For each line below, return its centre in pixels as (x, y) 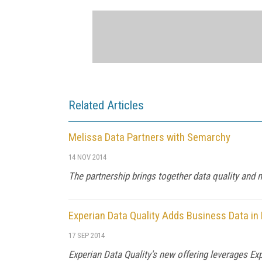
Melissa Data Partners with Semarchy (149, 137)
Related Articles (106, 105)
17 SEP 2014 (87, 235)
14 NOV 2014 (87, 157)
